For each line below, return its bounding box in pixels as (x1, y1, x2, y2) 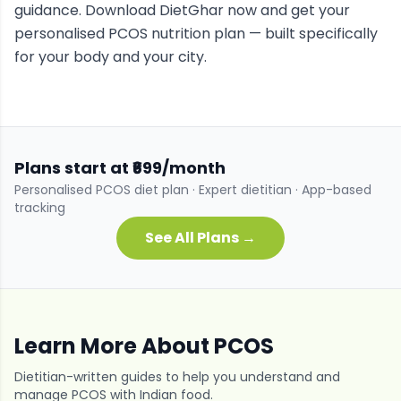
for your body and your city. (14, 47, 207, 67)
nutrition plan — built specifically (148, 23, 378, 44)
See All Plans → (145, 227, 256, 248)
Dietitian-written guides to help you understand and (14, 368, 340, 386)
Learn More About (14, 331, 214, 361)
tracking (14, 199, 65, 217)
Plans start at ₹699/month (14, 157, 226, 179)
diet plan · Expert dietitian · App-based (131, 181, 371, 199)
